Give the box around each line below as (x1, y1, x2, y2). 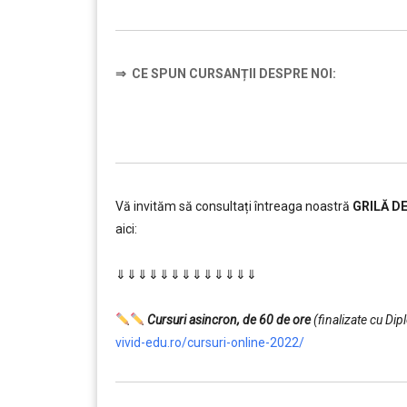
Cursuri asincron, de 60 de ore (144, 313, 313, 327)
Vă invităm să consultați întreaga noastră (115, 199, 352, 213)
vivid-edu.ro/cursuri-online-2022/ (115, 335, 304, 350)
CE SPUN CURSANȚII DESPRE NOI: (129, 66, 336, 81)
